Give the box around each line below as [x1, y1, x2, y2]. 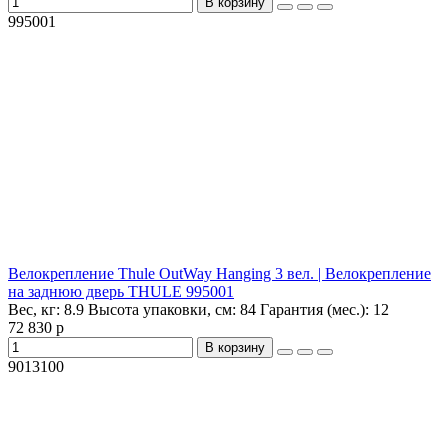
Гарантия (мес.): [256, 301, 373, 319]
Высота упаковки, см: [84, 301, 240, 319]
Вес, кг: [8, 301, 64, 319]
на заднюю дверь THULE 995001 [8, 283, 234, 301]
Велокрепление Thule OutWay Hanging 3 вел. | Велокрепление [8, 265, 431, 283]
